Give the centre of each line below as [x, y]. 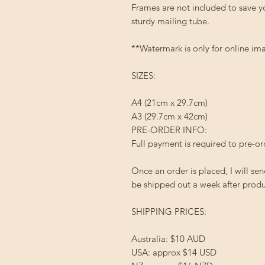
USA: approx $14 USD [174, 252]
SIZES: [143, 75]
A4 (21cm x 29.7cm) [169, 103]
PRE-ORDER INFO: [169, 130]
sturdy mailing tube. [170, 21]
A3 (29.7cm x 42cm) [169, 116]
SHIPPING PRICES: [169, 211]
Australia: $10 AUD [168, 239]
